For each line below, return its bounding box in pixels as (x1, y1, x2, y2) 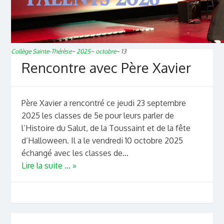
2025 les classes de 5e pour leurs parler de (21, 110, 174, 121)
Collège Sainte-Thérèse (11, 47, 72, 55)
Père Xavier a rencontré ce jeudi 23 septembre (21, 98, 186, 108)
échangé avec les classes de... (21, 148, 128, 158)
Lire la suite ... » (21, 160, 76, 171)
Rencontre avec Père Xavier (21, 58, 191, 76)
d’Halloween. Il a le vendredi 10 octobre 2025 (21, 135, 183, 146)
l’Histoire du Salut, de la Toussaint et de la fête (21, 123, 190, 133)
